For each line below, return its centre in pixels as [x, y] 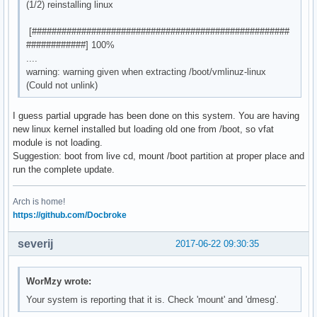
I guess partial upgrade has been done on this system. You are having [156, 116]
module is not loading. [58, 143]
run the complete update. [64, 170]
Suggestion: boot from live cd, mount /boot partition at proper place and [158, 156]
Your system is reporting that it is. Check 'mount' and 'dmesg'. [153, 299]
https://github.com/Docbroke [70, 215]
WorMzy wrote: [59, 281]
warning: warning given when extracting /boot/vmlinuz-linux [146, 71]
